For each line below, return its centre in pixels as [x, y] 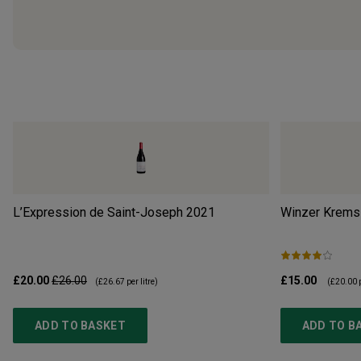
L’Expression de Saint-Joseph [98, 212]
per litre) [141, 281]
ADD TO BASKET [80, 325]
